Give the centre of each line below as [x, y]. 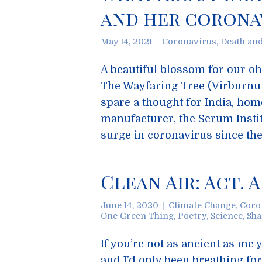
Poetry [192, 216]
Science [227, 216]
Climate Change [202, 205]
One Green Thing [137, 216]
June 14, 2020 [130, 205]
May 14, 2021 [126, 42]
